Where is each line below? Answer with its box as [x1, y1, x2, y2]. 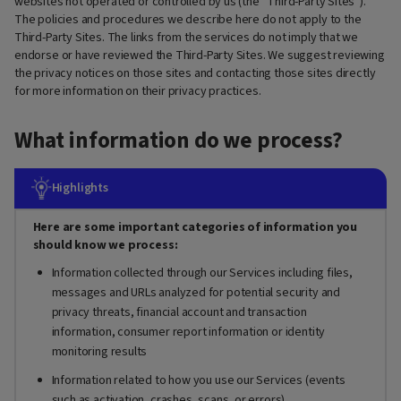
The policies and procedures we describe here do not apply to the [14, 10, 362, 29]
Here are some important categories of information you [32, 218, 357, 236]
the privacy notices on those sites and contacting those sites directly [14, 64, 376, 82]
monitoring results [51, 343, 148, 362]
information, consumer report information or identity [51, 323, 326, 342]
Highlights [51, 179, 108, 198]
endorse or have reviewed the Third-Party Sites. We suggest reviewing [14, 46, 385, 64]
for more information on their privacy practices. [14, 81, 261, 100]
